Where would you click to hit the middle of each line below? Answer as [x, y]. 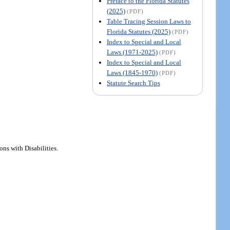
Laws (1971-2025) [132, 52]
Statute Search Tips [133, 83]
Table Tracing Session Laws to [149, 21]
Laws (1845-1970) [132, 72]
